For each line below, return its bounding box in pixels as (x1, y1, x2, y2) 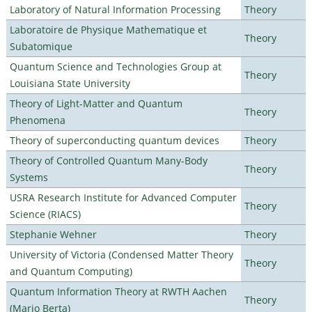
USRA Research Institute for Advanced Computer (9, 190, 237, 204)
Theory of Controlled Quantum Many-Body (9, 153, 208, 167)
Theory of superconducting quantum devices (9, 133, 219, 147)
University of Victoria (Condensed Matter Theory (9, 247, 233, 261)
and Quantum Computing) (9, 264, 132, 278)
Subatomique (9, 39, 72, 53)
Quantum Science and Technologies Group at (9, 59, 221, 73)
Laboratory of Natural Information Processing (9, 2, 221, 16)
